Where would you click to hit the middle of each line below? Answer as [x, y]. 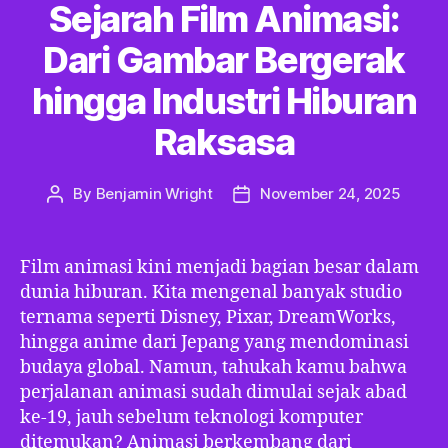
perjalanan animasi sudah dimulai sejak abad [213, 392]
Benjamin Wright [154, 193]
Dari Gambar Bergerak [224, 60]
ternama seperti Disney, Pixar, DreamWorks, [208, 317]
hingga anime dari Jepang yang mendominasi [214, 342]
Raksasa [224, 142]
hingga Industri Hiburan [224, 101]
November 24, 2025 [330, 193]
